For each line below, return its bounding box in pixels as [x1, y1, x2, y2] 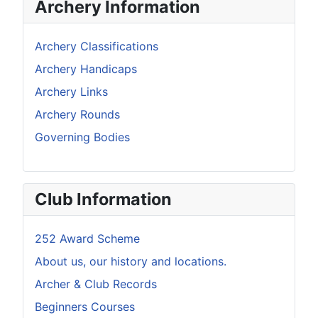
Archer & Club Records [35, 276, 157, 291]
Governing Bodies [35, 129, 130, 144]
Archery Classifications [35, 38, 158, 53]
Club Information [35, 188, 172, 209]
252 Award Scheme [35, 231, 140, 246]
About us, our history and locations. [35, 253, 226, 268]
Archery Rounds [35, 106, 120, 121]
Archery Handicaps [35, 61, 137, 76]
